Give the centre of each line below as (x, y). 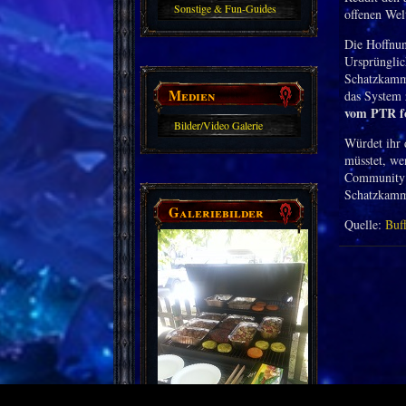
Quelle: (364, 225)
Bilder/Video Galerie (219, 126)
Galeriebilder (217, 212)
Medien (193, 95)
